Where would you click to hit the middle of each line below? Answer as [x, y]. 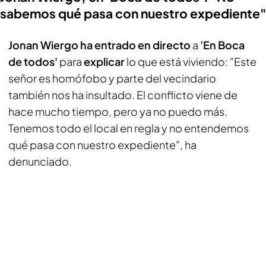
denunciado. [40, 161]
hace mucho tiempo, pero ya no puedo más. [118, 111]
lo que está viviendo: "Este [191, 61]
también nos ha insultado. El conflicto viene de [123, 95]
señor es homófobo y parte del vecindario [112, 78]
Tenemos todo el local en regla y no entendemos [129, 128]
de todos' [34, 61]
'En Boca [221, 45]
